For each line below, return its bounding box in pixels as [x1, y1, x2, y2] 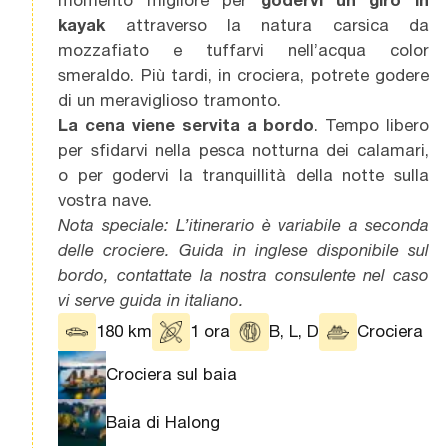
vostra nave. [58, 189, 153, 210]
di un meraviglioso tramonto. [58, 89, 282, 110]
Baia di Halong [106, 411, 221, 432]
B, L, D [268, 321, 319, 342]
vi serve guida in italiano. [58, 289, 245, 310]
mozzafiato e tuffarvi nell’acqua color [58, 39, 429, 60]
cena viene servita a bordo [85, 114, 315, 135]
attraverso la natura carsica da [125, 14, 429, 35]
